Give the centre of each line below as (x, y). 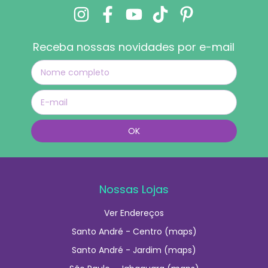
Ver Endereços (134, 213)
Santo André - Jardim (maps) (134, 250)
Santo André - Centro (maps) (134, 231)
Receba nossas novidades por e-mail (134, 47)
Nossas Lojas (134, 189)
